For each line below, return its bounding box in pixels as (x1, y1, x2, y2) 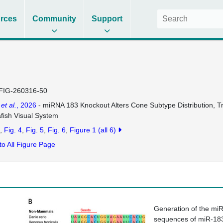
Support (92, 14, 123, 23)
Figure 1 (69, 126, 96, 134)
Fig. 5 (25, 126, 44, 134)
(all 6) (98, 126, 118, 134)
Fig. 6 (47, 126, 66, 134)
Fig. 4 (3, 126, 22, 134)
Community (32, 14, 77, 23)
